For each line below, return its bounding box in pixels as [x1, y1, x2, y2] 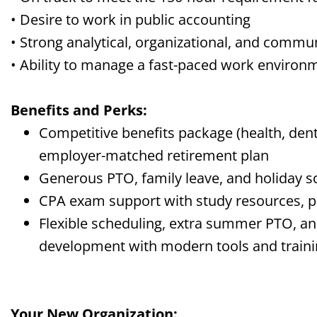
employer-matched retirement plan [39, 146, 269, 165]
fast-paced [149, 55, 217, 74]
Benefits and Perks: [11, 100, 147, 120]
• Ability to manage [11, 55, 137, 74]
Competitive [39, 123, 122, 142]
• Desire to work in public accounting [11, 10, 250, 29]
